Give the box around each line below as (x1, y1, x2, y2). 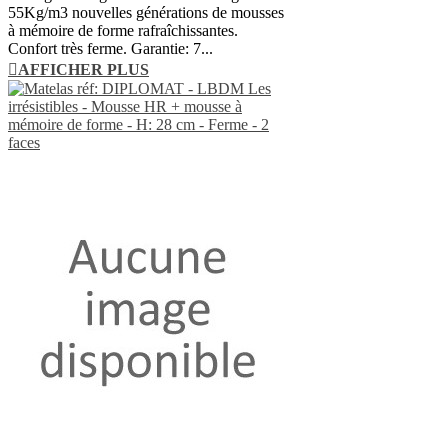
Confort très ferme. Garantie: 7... (8, 39, 213, 57)
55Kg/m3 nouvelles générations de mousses (8, 3, 284, 21)
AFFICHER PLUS (18, 60, 149, 78)
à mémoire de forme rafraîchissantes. (8, 21, 238, 39)
